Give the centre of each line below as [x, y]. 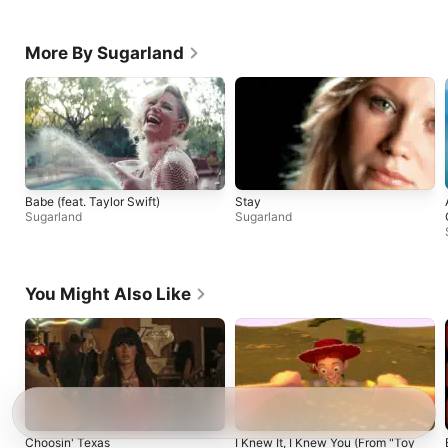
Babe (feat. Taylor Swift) [92, 201]
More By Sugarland [104, 52]
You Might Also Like [108, 293]
